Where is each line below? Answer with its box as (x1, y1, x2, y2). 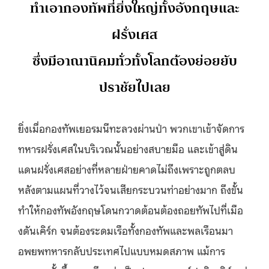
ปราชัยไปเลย (98, 75, 171, 99)
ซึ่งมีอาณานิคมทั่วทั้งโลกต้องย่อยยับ (32, 49, 237, 73)
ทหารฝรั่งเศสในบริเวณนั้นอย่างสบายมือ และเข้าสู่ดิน (18, 141, 238, 156)
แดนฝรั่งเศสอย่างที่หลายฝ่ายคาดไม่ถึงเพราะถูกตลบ (18, 161, 235, 176)
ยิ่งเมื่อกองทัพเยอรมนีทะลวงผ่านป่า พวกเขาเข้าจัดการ (18, 120, 244, 135)
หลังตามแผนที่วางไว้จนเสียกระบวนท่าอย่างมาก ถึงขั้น (18, 181, 243, 196)
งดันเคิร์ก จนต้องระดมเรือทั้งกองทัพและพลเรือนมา (18, 222, 233, 237)
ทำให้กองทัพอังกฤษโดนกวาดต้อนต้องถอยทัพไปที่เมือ (18, 202, 243, 217)
